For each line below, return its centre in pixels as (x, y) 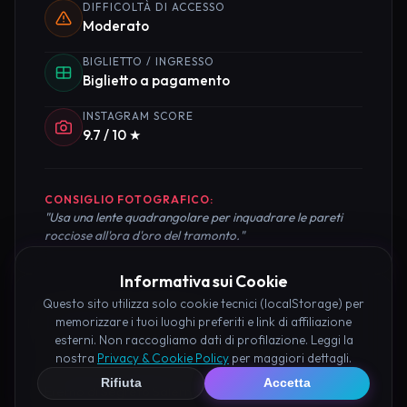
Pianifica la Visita (126, 323)
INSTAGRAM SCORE (138, 116)
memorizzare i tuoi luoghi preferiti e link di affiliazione (203, 321)
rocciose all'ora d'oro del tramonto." (144, 236)
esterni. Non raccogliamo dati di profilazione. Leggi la (203, 339)
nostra (76, 357)
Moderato (116, 26)
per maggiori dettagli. (290, 357)
